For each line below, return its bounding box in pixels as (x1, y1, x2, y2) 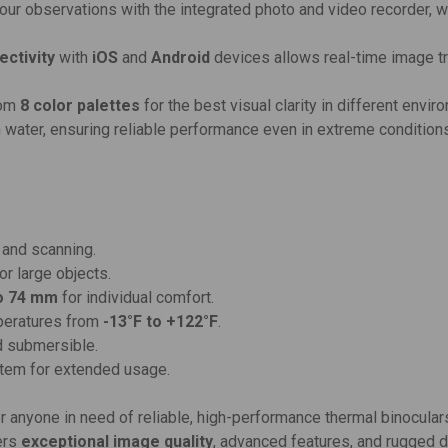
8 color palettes (20, 96, 141, 116)
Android (151, 48, 211, 68)
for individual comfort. (58, 288, 215, 308)
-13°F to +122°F (103, 312, 219, 332)
